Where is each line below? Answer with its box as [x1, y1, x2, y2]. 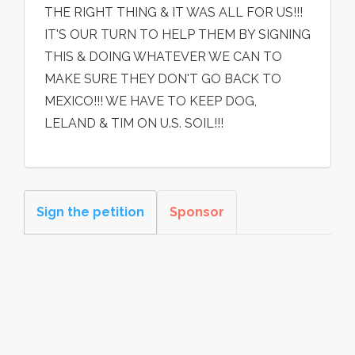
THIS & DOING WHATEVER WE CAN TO [44, 49, 282, 65]
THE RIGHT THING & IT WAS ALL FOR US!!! [44, 5, 303, 21]
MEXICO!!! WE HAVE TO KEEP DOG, [44, 94, 257, 109]
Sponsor [170, 204, 224, 220]
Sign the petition [36, 204, 144, 220]
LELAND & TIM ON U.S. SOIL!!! [44, 116, 223, 132]
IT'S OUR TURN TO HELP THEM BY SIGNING [44, 27, 311, 43]
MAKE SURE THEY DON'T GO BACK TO [44, 71, 281, 87]
